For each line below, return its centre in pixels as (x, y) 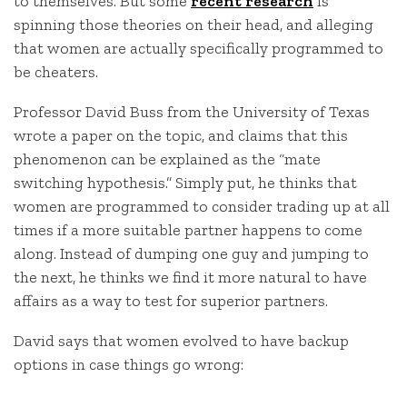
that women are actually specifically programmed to (199, 49)
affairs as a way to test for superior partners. (171, 300)
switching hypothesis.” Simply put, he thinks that (185, 182)
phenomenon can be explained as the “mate (167, 159)
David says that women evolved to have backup (181, 340)
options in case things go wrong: (129, 364)
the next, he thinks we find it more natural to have (190, 277)
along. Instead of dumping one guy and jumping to (191, 253)
